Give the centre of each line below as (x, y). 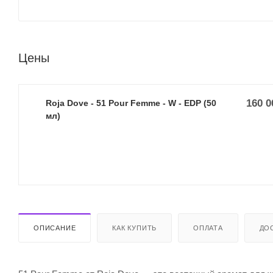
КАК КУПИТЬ (135, 228)
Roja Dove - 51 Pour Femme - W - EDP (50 (68, 103)
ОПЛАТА (208, 228)
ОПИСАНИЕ (55, 228)
